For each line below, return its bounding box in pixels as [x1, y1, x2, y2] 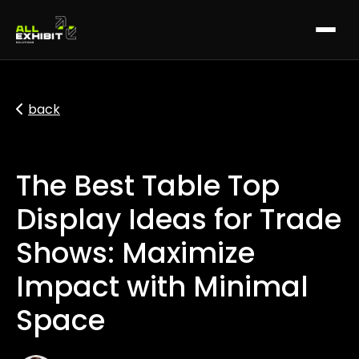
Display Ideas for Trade [16, 200, 341, 239]
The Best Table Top [16, 166, 280, 205]
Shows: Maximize [16, 233, 255, 272]
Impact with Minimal [16, 267, 309, 306]
